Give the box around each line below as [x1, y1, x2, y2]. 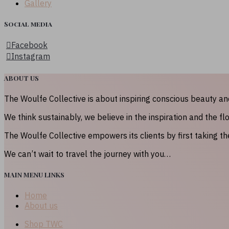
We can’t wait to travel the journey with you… [4, 148, 171, 159]
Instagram [11, 51, 50, 62]
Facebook [11, 40, 48, 51]
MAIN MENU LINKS [4, 170, 64, 179]
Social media [4, 19, 52, 29]
